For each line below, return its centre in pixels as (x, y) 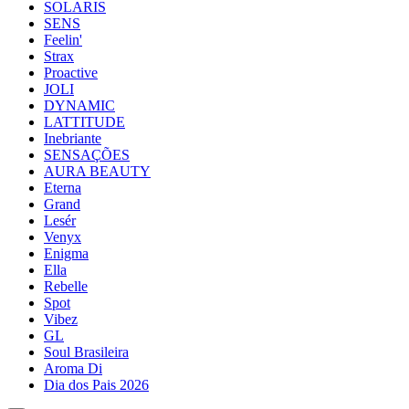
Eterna (63, 188)
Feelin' (63, 40)
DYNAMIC (79, 105)
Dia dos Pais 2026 (96, 385)
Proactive (71, 73)
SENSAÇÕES (87, 155)
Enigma (66, 253)
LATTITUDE (84, 122)
